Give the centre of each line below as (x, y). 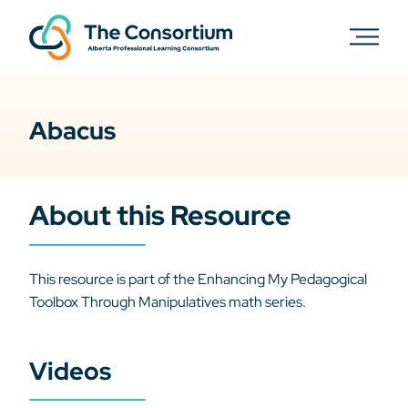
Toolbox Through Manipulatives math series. (168, 302)
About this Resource (160, 215)
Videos (70, 371)
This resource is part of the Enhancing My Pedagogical (198, 279)
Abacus (72, 131)
